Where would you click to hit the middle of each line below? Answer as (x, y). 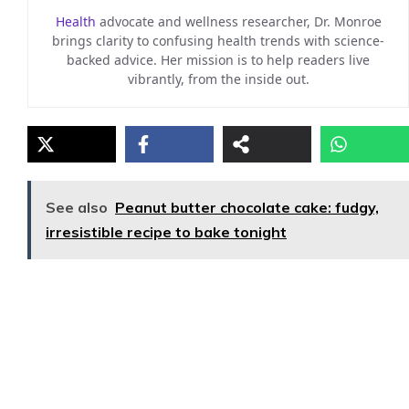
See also (77, 207)
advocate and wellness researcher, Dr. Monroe (238, 21)
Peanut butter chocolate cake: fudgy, (247, 207)
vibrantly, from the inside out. (218, 79)
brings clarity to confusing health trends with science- (218, 40)
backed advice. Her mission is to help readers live (218, 59)
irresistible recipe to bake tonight (166, 231)
